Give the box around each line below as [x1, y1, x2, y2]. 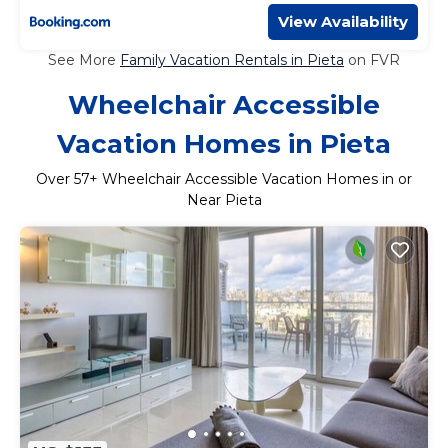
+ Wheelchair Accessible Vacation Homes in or [89, 170, 412, 189]
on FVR [344, 51, 400, 70]
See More [48, 51, 120, 70]
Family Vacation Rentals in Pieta [120, 51, 344, 70]
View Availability [278, 12, 408, 32]
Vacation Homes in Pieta [57, 128, 391, 161]
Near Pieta [186, 191, 262, 210]
